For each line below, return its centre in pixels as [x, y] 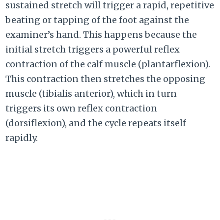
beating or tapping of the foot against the [97, 20]
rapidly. [22, 138]
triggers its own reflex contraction [82, 109]
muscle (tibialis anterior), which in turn [91, 94]
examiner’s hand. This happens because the [101, 35]
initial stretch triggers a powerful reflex [93, 50]
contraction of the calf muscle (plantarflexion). [108, 64]
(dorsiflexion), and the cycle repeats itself [96, 123]
